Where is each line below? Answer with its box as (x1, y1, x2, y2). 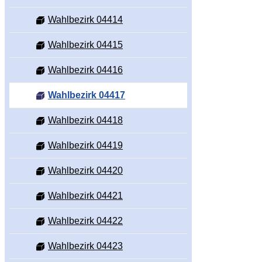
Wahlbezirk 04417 (48, 90, 125, 101)
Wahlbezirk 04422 (48, 216, 123, 226)
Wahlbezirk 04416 (48, 65, 123, 75)
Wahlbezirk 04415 (48, 40, 123, 50)
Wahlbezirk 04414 (48, 15, 123, 25)
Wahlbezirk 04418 (48, 115, 123, 126)
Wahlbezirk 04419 (48, 140, 123, 151)
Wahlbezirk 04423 (48, 241, 123, 251)
